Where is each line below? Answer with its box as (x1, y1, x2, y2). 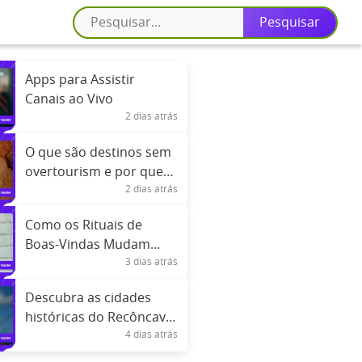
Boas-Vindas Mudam (24, 238, 150, 251)
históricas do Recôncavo (24, 311, 174, 324)
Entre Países (24, 258, 100, 271)
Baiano (24, 330, 67, 343)
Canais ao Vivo (24, 93, 113, 106)
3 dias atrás (125, 257, 178, 267)
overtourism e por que (24, 166, 163, 179)
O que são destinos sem (24, 146, 171, 159)
